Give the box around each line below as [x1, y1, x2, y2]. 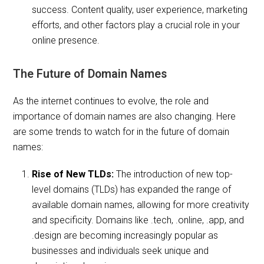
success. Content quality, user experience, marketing [32, 4, 248, 16]
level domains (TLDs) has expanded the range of [32, 184, 232, 196]
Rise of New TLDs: [32, 169, 114, 180]
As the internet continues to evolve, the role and [13, 95, 209, 107]
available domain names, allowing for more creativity [32, 199, 250, 211]
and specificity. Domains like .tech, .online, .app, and [32, 214, 245, 226]
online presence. [32, 35, 100, 47]
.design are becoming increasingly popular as [32, 230, 219, 242]
